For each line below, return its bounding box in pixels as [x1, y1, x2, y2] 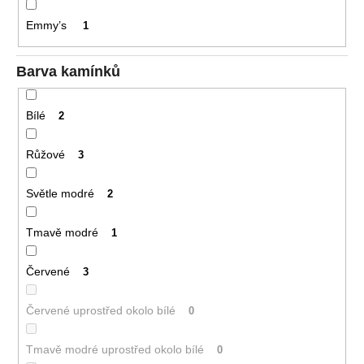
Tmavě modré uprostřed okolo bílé [25, 342, 204, 356]
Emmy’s [25, 19, 70, 32]
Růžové [25, 147, 65, 161]
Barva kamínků [16, 63, 120, 80]
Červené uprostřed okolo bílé [25, 303, 175, 317]
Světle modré [25, 186, 94, 200]
